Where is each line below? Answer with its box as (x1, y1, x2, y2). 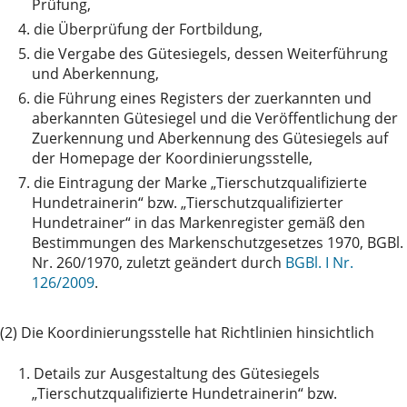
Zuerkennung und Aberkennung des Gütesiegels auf (32, 128, 388, 149)
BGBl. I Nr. (285, 253, 353, 273)
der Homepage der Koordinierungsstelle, (32, 148, 313, 169)
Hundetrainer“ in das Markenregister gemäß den (32, 213, 365, 233)
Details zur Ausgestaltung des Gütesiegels (34, 363, 320, 384)
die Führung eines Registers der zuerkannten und (34, 88, 372, 109)
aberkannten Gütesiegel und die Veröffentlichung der (32, 108, 398, 129)
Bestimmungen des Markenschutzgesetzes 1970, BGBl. (32, 233, 403, 253)
